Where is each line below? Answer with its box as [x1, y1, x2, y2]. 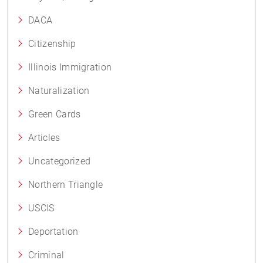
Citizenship [28, 38, 76, 49]
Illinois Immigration [28, 62, 112, 73]
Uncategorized [28, 156, 91, 167]
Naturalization [28, 85, 90, 96]
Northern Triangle [28, 179, 103, 190]
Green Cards [28, 109, 81, 120]
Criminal [28, 249, 65, 261]
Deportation [28, 226, 79, 237]
